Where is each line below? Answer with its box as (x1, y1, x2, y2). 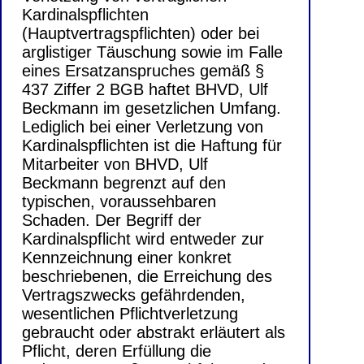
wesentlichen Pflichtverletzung (22, 305, 238, 323)
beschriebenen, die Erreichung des (22, 267, 272, 286)
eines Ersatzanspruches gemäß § (22, 62, 264, 80)
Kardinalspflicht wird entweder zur (22, 230, 264, 249)
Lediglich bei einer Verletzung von (22, 118, 263, 136)
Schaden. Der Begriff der (22, 211, 201, 230)
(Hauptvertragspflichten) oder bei (22, 24, 259, 43)
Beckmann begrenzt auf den (22, 174, 226, 193)
